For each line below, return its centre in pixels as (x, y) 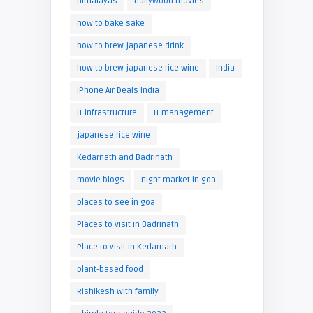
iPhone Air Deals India (118, 90)
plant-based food (110, 269)
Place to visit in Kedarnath (126, 247)
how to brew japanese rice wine (138, 68)
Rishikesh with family (117, 291)
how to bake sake (110, 23)
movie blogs (100, 180)
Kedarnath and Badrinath (124, 157)
